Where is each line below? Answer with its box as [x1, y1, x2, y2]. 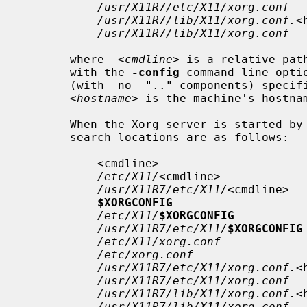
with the [70, 65, 132, 79]
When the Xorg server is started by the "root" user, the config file [22, 117, 70, 131]
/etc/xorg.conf [97, 247, 193, 261]
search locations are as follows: [22, 130, 70, 144]
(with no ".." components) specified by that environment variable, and [22, 78, 70, 92]
